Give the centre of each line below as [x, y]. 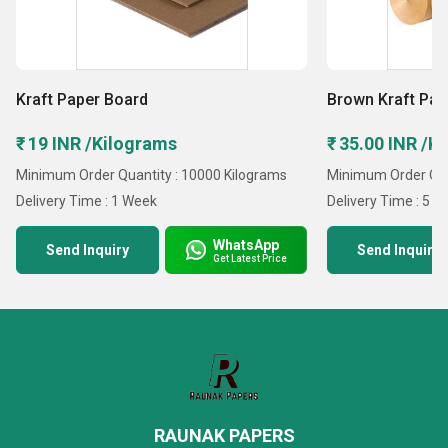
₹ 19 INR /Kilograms [96, 143]
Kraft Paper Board [82, 99]
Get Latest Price [250, 258]
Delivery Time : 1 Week [86, 201]
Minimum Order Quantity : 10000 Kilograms [151, 175]
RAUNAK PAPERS [224, 435]
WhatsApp [246, 244]
